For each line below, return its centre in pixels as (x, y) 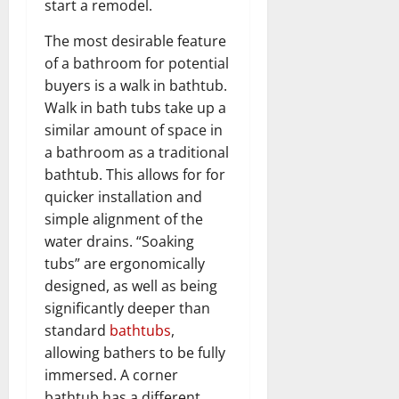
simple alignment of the (124, 219)
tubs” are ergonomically (125, 263)
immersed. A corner (111, 375)
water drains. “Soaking (119, 241)
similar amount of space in (134, 130)
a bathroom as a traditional (137, 152)
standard (77, 330)
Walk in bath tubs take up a (135, 107)
